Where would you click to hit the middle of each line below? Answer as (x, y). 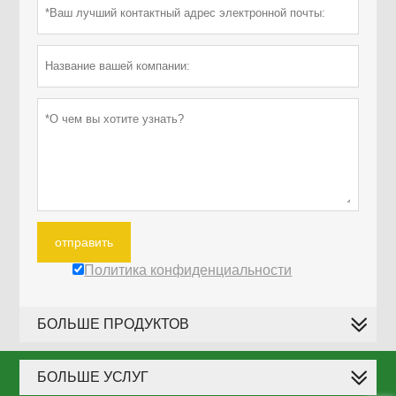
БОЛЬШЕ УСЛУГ (93, 377)
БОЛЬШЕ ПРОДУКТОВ (114, 324)
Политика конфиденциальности (188, 270)
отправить (84, 243)
